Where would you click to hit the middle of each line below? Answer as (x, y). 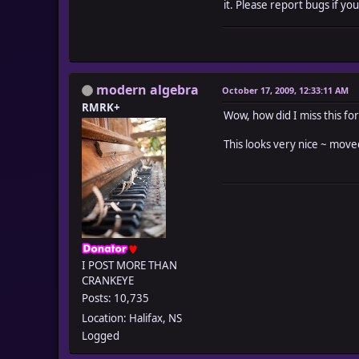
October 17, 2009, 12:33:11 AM (285, 90)
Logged (101, 335)
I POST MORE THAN (129, 265)
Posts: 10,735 (115, 298)
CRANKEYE (108, 280)
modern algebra (147, 89)
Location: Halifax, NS (132, 318)
